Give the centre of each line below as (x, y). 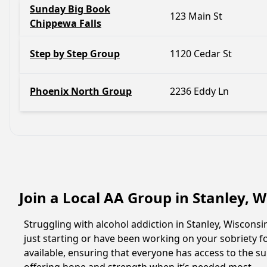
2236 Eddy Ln (199, 91)
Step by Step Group (75, 54)
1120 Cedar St (201, 54)
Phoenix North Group (81, 91)
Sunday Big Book (70, 9)
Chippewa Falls (66, 23)
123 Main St (196, 16)
